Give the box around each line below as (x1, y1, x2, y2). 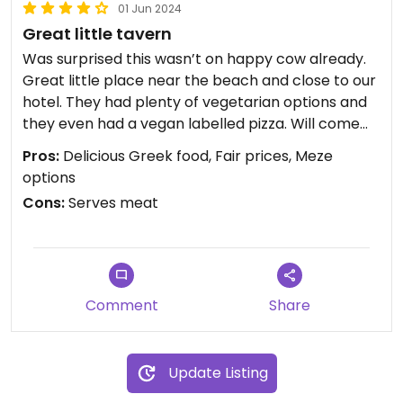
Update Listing (167, 363, 268, 383)
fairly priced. (22, 157, 110, 177)
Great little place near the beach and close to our (22, 70, 376, 91)
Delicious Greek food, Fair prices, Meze (59, 146, 333, 166)
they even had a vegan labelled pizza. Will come (22, 113, 360, 134)
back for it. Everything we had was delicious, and (22, 135, 361, 156)
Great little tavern (22, 22, 172, 45)
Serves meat (65, 193, 158, 213)
